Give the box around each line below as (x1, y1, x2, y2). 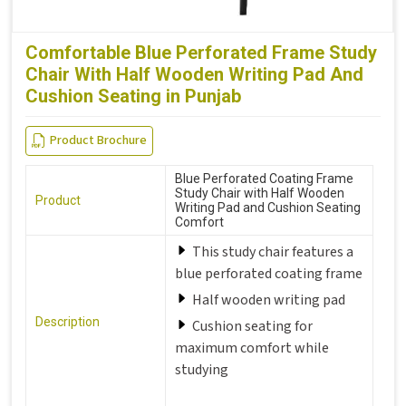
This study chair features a (192, 241, 353, 262)
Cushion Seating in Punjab (25, 84, 241, 107)
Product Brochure (50, 130, 147, 150)
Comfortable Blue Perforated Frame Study (25, 41, 377, 63)
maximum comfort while (175, 337, 329, 358)
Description (35, 314, 100, 329)
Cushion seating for (192, 315, 313, 336)
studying (175, 359, 228, 380)
